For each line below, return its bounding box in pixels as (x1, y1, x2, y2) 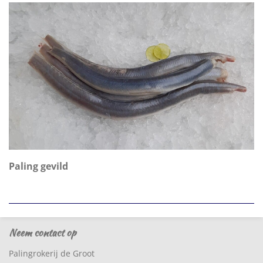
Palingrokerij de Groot (9, 247, 95, 259)
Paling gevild (9, 159, 68, 173)
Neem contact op (9, 224, 76, 240)
